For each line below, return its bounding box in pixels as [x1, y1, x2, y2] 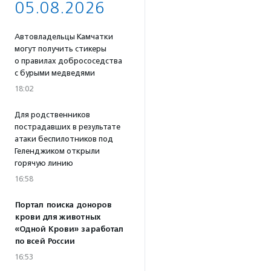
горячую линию [15, 158, 73, 168]
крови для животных [15, 212, 100, 222]
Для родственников [15, 110, 90, 119]
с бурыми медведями [15, 68, 95, 77]
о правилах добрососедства [15, 56, 122, 65]
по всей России [15, 237, 74, 246]
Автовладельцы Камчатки [15, 32, 113, 41]
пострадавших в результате [15, 122, 120, 131]
